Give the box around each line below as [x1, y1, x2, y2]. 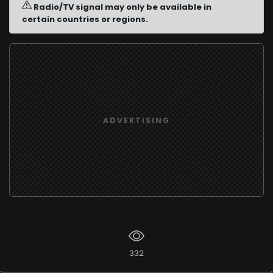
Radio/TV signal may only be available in [32, 1, 211, 13]
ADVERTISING [103, 115, 170, 126]
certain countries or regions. [22, 13, 148, 25]
